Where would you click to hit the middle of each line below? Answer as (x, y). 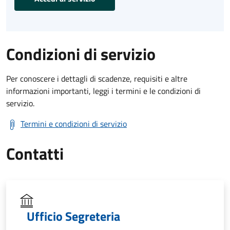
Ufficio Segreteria (73, 216)
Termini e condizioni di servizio (74, 123)
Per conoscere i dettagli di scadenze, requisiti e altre (97, 78)
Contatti (35, 153)
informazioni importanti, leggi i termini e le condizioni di (103, 91)
